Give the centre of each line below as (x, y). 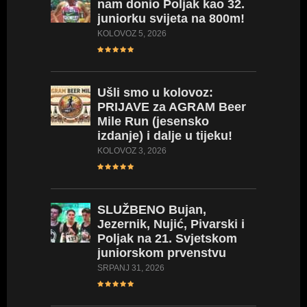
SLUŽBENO (131, 210)
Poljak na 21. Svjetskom (167, 239)
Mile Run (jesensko (153, 122)
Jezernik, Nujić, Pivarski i (171, 224)
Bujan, (186, 210)
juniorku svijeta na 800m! (171, 19)
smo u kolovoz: (167, 93)
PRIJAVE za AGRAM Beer (172, 107)
